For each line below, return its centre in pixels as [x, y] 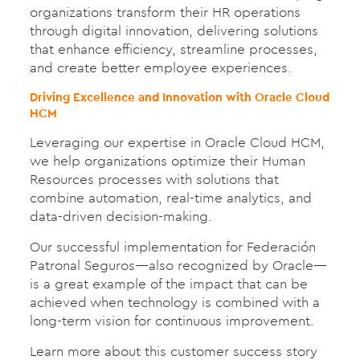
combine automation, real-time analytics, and [170, 197]
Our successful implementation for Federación [172, 246]
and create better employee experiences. [160, 67]
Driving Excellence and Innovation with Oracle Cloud [179, 96]
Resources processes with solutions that [154, 179]
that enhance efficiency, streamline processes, [173, 49]
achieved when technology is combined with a [174, 302]
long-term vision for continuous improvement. [172, 320]
